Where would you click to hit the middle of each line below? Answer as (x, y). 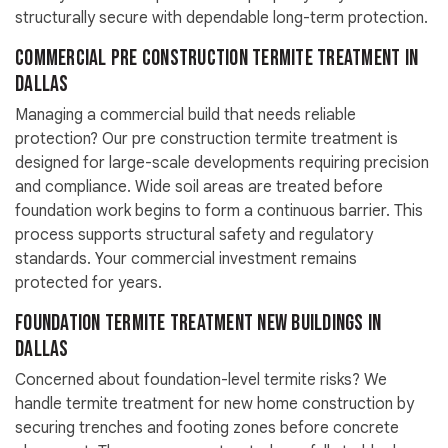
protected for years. (88, 283)
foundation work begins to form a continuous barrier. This (219, 211)
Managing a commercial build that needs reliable (185, 115)
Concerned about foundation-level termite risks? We (201, 380)
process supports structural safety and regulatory (194, 235)
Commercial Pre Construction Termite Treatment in (216, 59)
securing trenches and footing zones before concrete (207, 428)
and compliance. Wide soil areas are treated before (199, 187)
